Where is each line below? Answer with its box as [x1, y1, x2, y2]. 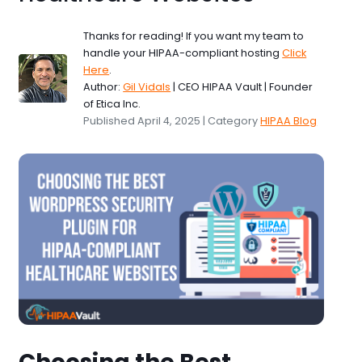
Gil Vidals [123, 80, 171, 94]
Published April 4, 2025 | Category [83, 114, 261, 128]
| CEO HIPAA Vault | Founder [170, 80, 314, 94]
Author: [83, 80, 124, 94]
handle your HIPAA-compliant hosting [83, 46, 283, 60]
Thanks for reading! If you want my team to [83, 29, 305, 43]
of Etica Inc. [83, 97, 141, 111]
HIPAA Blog [260, 114, 318, 128]
